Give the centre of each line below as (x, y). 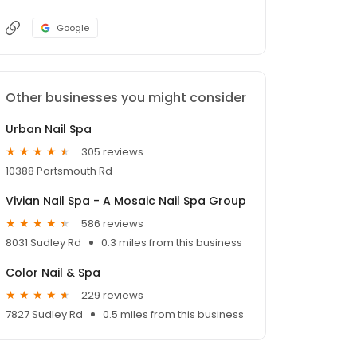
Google (73, 28)
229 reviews (112, 295)
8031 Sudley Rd (43, 243)
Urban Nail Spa (49, 129)
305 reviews (112, 151)
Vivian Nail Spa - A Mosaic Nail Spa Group (126, 201)
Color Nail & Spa (53, 273)
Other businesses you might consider (126, 98)
